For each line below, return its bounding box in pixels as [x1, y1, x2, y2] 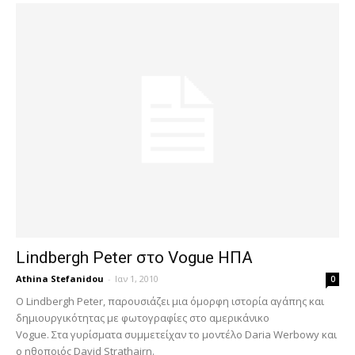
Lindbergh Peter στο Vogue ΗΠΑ [16, 248, 253, 268]
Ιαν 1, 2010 [115, 273, 158, 285]
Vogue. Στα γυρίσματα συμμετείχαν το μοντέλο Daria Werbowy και [16, 327, 337, 342]
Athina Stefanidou [16, 273, 104, 285]
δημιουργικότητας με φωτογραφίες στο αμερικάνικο [16, 311, 269, 326]
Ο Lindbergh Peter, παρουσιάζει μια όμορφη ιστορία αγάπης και [16, 294, 324, 309]
